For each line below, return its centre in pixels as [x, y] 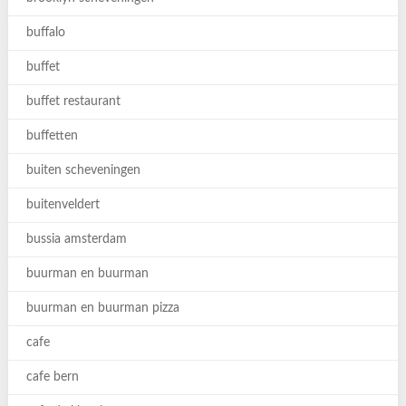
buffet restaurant [73, 101]
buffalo [45, 33]
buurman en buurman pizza [102, 308]
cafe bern [52, 377]
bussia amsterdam [76, 239]
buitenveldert [63, 205]
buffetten [52, 136]
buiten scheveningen [83, 170]
